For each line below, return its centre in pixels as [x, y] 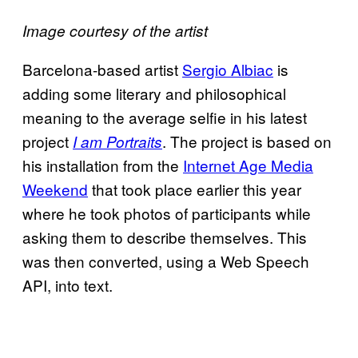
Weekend [55, 189]
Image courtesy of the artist [115, 30]
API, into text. [70, 284]
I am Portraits [117, 141]
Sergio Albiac [228, 69]
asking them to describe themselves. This [165, 237]
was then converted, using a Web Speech [166, 261]
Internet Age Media [248, 165]
